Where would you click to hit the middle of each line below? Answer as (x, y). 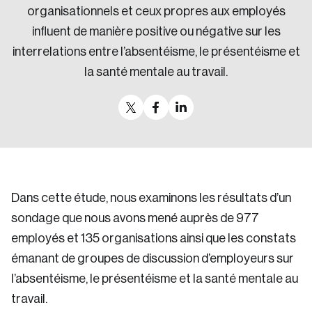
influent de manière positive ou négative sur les (156, 31)
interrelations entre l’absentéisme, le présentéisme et (156, 52)
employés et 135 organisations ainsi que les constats (154, 238)
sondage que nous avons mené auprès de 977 (135, 218)
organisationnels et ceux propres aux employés (156, 11)
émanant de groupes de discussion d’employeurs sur (153, 258)
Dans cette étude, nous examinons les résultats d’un (151, 198)
